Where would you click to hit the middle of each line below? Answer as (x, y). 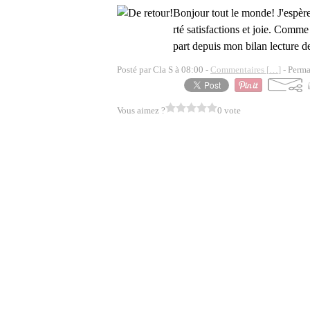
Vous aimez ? (141, 110)
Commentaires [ (240, 70)
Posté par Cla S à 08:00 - (164, 70)
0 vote (229, 110)
